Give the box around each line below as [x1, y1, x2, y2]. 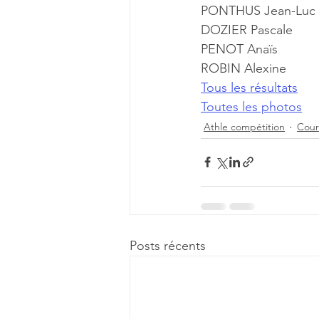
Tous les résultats [201, 79, 298, 95]
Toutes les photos [201, 98, 302, 115]
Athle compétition [204, 120, 285, 133]
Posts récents [130, 237, 206, 253]
